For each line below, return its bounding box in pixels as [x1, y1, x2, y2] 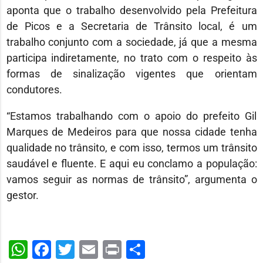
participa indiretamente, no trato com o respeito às [6, 52, 257, 65]
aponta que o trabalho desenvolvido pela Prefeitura [6, 4, 257, 17]
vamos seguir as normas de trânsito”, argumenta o [6, 173, 257, 186]
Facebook [50, 238, 132, 261]
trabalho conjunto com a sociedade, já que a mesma [6, 36, 257, 49]
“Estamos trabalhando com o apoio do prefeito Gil [6, 110, 257, 123]
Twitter [74, 238, 132, 261]
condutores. [6, 83, 62, 96]
